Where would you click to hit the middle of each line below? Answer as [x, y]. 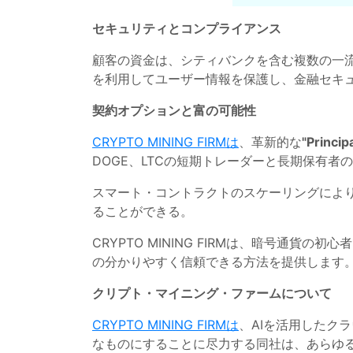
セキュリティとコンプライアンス [187, 28]
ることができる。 [143, 211]
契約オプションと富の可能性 [174, 110]
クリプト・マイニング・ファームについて [212, 293]
